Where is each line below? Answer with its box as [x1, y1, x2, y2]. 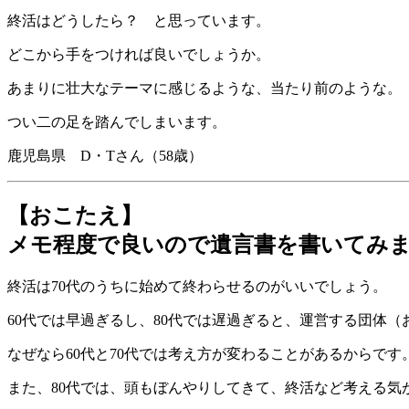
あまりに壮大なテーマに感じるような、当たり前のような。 [7, 80, 402, 97]
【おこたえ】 [7, 204, 142, 228]
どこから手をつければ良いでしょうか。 [7, 47, 270, 63]
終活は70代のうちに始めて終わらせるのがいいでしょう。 [7, 278, 387, 295]
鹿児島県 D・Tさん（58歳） [7, 148, 203, 164]
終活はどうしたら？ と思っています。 [7, 13, 270, 29]
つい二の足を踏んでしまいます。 [7, 114, 226, 131]
